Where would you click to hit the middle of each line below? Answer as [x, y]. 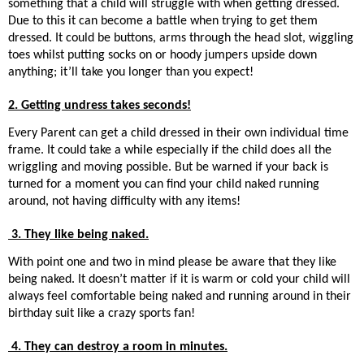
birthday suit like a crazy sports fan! [102, 314]
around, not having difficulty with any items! [124, 202]
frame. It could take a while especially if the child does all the [170, 151]
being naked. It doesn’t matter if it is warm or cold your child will [179, 280]
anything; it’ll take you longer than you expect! [131, 72]
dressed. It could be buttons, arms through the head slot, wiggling [181, 38]
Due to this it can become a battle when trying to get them [163, 21]
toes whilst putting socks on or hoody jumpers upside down [162, 55]
